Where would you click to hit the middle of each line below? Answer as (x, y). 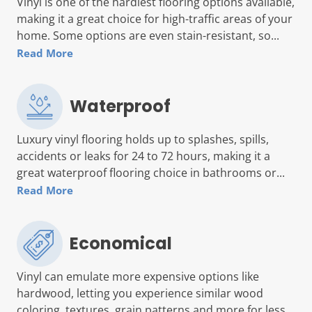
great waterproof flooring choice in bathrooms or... (151, 172)
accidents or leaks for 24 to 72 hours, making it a (143, 156)
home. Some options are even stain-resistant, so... (148, 35)
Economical (121, 243)
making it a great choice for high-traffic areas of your (155, 18)
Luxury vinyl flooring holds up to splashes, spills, (143, 139)
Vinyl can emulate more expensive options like (138, 276)
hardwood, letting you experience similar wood (140, 293)
